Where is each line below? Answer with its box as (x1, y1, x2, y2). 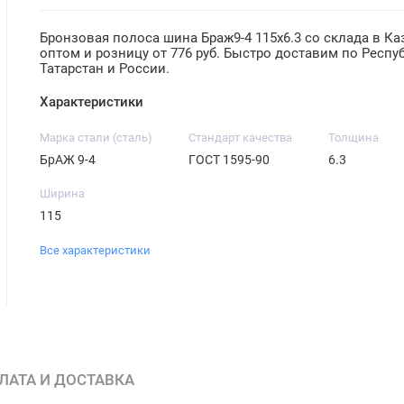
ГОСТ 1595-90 (188, 152, 271, 168)
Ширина (40, 187, 86, 201)
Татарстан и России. (40, 60, 170, 78)
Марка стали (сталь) (40, 131, 153, 145)
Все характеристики (40, 243, 151, 258)
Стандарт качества (188, 131, 293, 145)
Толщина (328, 131, 380, 145)
